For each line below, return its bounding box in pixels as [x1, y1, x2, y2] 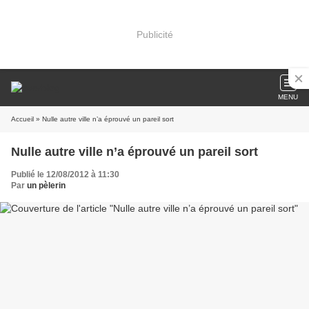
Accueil [11, 115, 34, 123]
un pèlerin [27, 181, 66, 190]
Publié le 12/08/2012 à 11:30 [11, 170, 119, 179]
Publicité [136, 28, 173, 40]
